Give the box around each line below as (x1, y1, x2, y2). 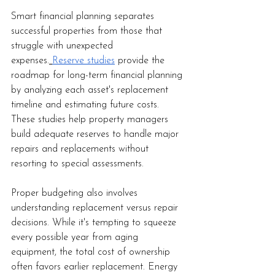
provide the (115, 56, 168, 66)
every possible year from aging (11, 233, 141, 243)
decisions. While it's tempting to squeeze (11, 218, 179, 228)
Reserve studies (52, 56, 115, 66)
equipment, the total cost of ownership (11, 247, 173, 258)
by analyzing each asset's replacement (11, 85, 171, 96)
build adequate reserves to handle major (11, 130, 182, 140)
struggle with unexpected (11, 41, 116, 52)
